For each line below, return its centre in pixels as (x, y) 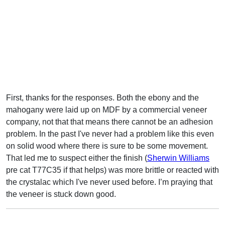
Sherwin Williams (178, 158)
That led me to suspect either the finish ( (77, 158)
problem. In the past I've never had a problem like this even (110, 134)
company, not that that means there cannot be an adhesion (109, 122)
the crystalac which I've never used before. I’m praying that (109, 182)
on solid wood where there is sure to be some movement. (107, 146)
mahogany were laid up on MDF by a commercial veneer (106, 109)
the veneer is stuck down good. (61, 194)
